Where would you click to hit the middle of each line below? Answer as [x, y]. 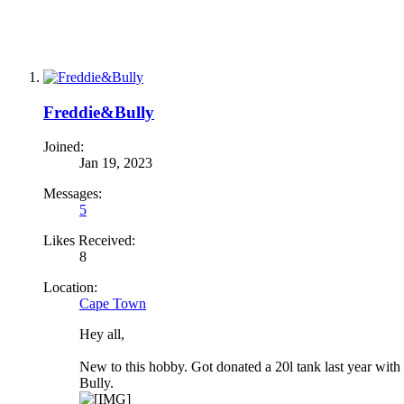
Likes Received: [89, 241]
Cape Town [113, 304]
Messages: [73, 194]
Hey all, [102, 335]
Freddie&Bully [99, 112]
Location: [70, 288]
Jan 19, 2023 [116, 163]
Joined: [64, 147]
